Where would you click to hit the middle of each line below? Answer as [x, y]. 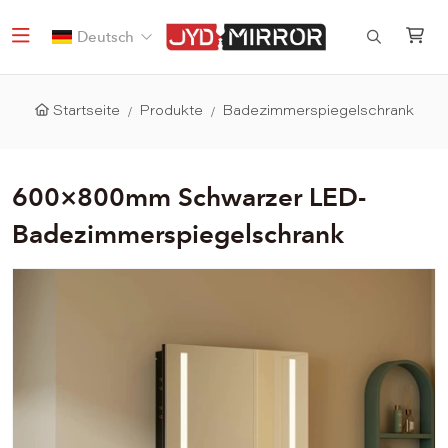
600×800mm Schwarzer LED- [189, 197]
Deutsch [106, 36]
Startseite [86, 112]
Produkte [171, 112]
